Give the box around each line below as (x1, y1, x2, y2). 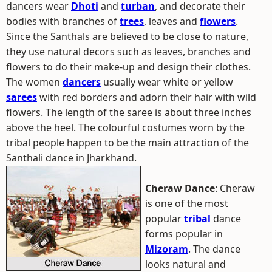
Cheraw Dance (145, 182, 215, 195)
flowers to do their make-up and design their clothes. (6, 60, 251, 73)
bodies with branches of (6, 15, 120, 28)
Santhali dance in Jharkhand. (6, 151, 137, 165)
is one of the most (145, 197, 228, 210)
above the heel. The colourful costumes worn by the (6, 121, 245, 134)
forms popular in (145, 227, 223, 240)
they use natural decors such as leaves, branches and (6, 45, 251, 58)
